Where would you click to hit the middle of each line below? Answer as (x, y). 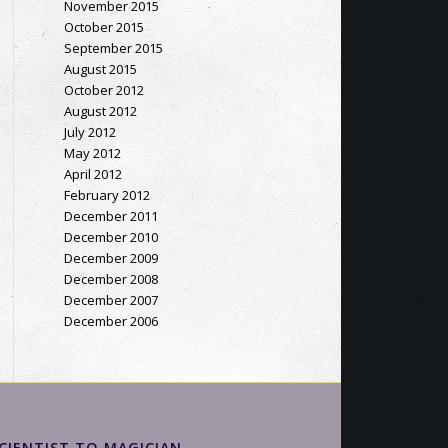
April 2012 (92, 174)
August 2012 (100, 111)
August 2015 (100, 69)
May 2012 (92, 153)
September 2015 (113, 48)
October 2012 (103, 90)
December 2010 (110, 237)
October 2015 (103, 27)
